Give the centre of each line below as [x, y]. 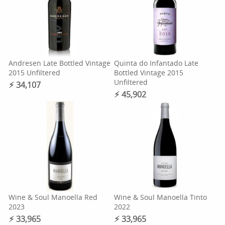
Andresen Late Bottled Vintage [60, 63]
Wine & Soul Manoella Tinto [160, 197]
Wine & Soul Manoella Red [53, 197]
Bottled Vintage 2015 [148, 73]
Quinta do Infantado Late [156, 63]
